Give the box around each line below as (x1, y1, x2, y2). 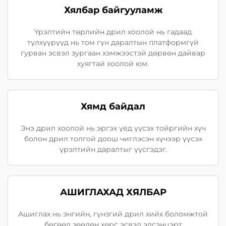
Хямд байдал (81, 101, 145, 112)
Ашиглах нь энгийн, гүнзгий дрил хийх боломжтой (18, 209, 208, 218)
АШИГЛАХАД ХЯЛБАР (60, 187, 166, 198)
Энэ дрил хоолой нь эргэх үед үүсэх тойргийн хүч (20, 124, 206, 133)
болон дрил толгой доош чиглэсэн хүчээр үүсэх (24, 134, 202, 143)
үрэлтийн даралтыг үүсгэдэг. (59, 145, 167, 154)
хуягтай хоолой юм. (77, 59, 149, 68)
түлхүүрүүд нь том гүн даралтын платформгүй (27, 38, 199, 47)
